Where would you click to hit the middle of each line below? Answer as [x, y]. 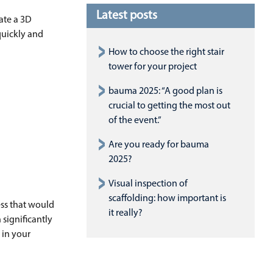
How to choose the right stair [166, 52]
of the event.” [135, 120]
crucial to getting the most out [169, 106]
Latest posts [127, 16]
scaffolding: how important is [167, 198]
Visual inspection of [148, 184]
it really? [126, 213]
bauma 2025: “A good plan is [165, 91]
